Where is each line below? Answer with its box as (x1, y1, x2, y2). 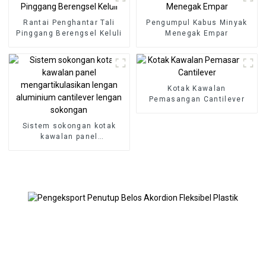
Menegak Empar (165, 28, 229, 37)
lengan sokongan (34, 164, 104, 173)
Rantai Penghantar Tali (23, 18, 115, 27)
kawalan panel (40, 132, 98, 141)
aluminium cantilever (26, 153, 112, 162)
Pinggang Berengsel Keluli (16, 28, 122, 37)
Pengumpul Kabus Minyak (146, 18, 248, 27)
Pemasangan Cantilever (149, 94, 245, 103)
